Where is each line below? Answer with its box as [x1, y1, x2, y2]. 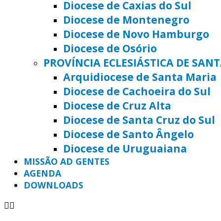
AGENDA [24, 167, 61, 179]
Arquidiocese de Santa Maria [63, 69, 217, 84]
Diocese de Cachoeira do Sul [63, 83, 211, 98]
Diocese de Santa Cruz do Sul [63, 112, 215, 127]
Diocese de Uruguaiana [63, 141, 187, 155]
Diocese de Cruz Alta [63, 98, 171, 112]
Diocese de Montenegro [63, 12, 189, 27]
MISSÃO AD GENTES [24, 155, 110, 167]
